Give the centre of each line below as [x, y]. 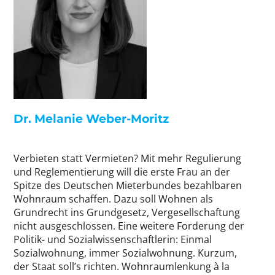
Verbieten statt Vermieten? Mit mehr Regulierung [127, 158]
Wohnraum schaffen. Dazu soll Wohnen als [113, 199]
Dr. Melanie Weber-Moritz [91, 118]
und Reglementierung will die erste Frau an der [122, 172]
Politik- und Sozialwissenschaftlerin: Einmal [113, 239]
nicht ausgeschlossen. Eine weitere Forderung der [129, 226]
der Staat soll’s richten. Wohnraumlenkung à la [122, 266]
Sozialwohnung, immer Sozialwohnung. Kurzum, [125, 253]
